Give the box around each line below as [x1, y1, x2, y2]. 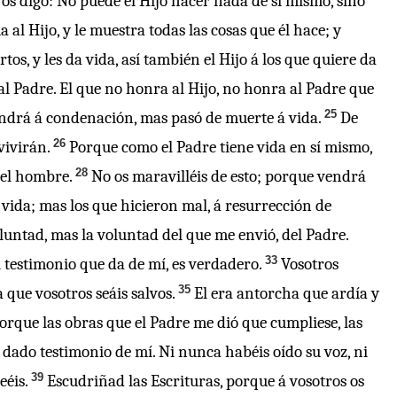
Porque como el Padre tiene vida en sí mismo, [69, 137, 372, 157]
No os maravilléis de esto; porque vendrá [91, 167, 366, 186]
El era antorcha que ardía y [194, 284, 379, 303]
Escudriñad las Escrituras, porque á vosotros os [47, 371, 364, 391]
